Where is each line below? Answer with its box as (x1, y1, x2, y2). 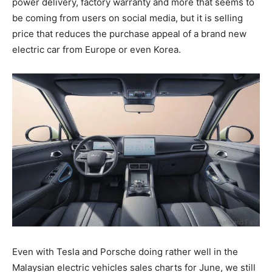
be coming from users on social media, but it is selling (12, 12, 243, 24)
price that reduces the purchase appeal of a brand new (12, 28, 246, 40)
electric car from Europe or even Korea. (12, 44, 181, 56)
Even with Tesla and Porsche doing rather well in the (12, 246, 238, 258)
